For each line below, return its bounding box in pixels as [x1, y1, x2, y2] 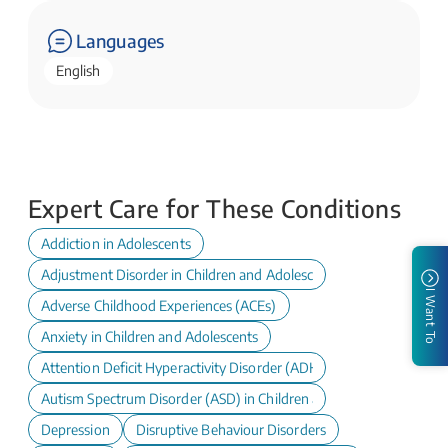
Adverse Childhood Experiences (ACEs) [41, 297, 277, 315]
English [56, 62, 101, 80]
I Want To [423, 287, 438, 345]
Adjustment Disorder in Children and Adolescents [41, 266, 340, 284]
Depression [41, 421, 110, 439]
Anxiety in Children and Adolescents [41, 328, 259, 346]
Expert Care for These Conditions [28, 193, 401, 224]
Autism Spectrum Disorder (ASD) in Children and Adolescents [41, 390, 413, 408]
